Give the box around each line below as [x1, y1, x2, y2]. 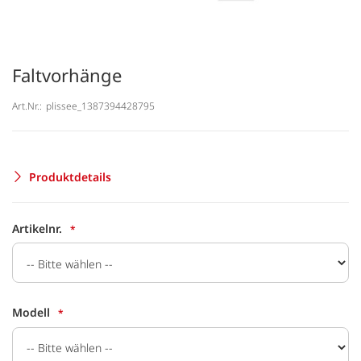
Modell [12, 305, 50, 321]
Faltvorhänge [12, 63, 122, 87]
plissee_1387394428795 [46, 98, 155, 113]
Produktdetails [29, 168, 111, 185]
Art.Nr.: [12, 98, 42, 113]
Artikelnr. [12, 221, 62, 236]
